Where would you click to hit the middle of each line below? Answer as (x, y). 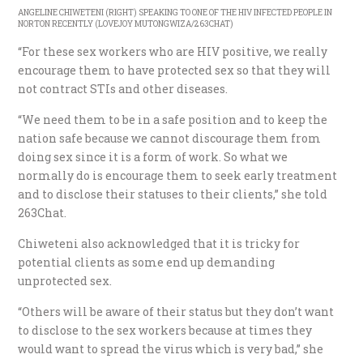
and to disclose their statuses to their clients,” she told (173, 194)
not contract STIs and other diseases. (123, 89)
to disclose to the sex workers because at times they (165, 331)
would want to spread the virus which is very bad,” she (171, 349)
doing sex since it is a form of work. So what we (153, 157)
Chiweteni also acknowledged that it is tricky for (159, 244)
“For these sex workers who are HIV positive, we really (173, 52)
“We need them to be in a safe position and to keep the (173, 120)
